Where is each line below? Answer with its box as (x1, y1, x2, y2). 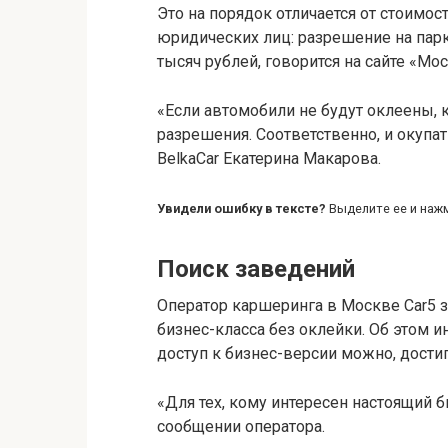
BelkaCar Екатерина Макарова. (157, 148, 381, 168)
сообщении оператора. (157, 416, 325, 436)
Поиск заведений (157, 254, 355, 283)
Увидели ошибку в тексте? (157, 200, 326, 216)
